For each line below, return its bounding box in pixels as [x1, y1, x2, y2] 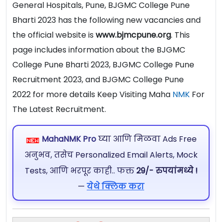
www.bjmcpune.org [96, 29, 171, 41]
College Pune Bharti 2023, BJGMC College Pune [12, 59, 194, 71]
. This [171, 29, 190, 41]
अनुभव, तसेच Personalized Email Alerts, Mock [24, 149, 198, 161]
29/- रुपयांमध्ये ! [136, 165, 198, 176]
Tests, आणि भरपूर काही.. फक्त [24, 165, 136, 176]
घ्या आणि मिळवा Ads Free [96, 133, 197, 145]
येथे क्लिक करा [87, 180, 144, 192]
